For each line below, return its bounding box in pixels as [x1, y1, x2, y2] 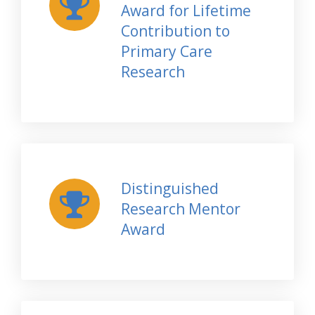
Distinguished [120, 178, 219, 198]
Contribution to [120, 20, 230, 41]
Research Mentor [120, 198, 240, 219]
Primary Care [120, 41, 212, 61]
